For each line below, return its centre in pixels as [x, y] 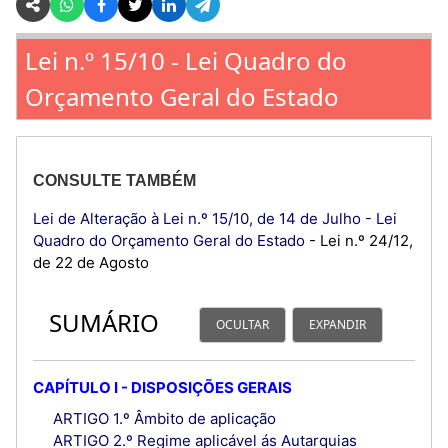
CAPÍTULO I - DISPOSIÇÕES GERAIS [162, 387]
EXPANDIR [337, 325]
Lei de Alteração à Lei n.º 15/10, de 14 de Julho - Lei [215, 218]
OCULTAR [242, 325]
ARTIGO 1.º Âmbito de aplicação [164, 418]
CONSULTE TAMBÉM [114, 180]
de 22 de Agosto [91, 262]
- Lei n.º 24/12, [359, 240]
